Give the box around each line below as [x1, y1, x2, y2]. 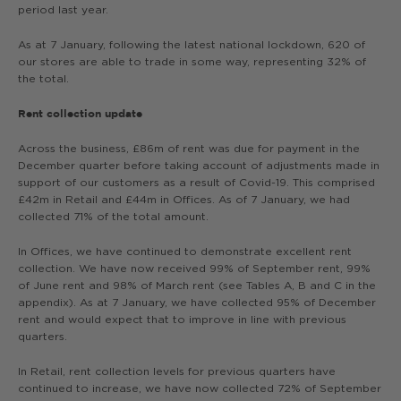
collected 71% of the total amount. [18, 209, 209, 223]
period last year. [18, 3, 112, 16]
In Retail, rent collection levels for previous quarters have [18, 364, 336, 378]
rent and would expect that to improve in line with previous [18, 312, 346, 326]
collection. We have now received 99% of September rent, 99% [18, 261, 371, 275]
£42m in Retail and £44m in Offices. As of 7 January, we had [18, 192, 350, 206]
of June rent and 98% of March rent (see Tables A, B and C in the [18, 278, 376, 292]
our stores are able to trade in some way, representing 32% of [18, 55, 366, 68]
